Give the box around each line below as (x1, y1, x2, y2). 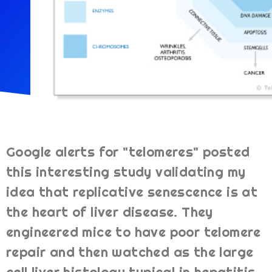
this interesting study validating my (6, 163, 246, 181)
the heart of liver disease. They (6, 203, 213, 221)
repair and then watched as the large (6, 243, 254, 261)
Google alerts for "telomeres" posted (6, 143, 250, 161)
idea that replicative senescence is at (6, 183, 258, 201)
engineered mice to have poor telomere (6, 223, 261, 241)
